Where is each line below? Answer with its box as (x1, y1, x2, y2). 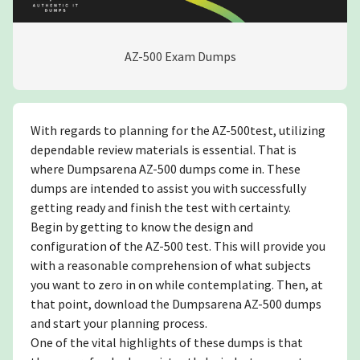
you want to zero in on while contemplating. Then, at (31, 276, 323, 292)
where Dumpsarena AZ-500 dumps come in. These (31, 160, 301, 177)
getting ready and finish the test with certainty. (31, 198, 291, 215)
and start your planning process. (31, 314, 207, 331)
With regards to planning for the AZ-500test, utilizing (31, 121, 325, 138)
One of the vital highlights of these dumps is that (31, 333, 303, 350)
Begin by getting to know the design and (31, 218, 253, 235)
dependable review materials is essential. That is (31, 141, 297, 157)
